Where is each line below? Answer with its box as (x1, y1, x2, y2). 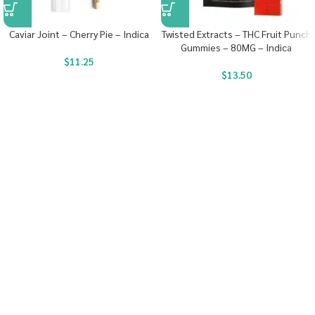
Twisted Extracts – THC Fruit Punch (161, 27, 311, 40)
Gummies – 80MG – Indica (181, 41, 292, 53)
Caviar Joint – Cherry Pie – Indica (8, 27, 149, 40)
